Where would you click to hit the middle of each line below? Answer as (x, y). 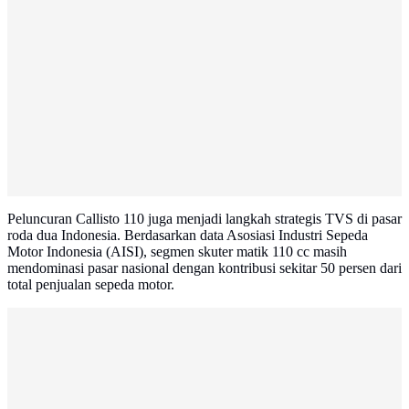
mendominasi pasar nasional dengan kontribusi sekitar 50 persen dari (204, 268)
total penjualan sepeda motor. (91, 285)
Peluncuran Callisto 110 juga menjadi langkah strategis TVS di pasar (204, 219)
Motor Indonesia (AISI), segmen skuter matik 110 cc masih (177, 252)
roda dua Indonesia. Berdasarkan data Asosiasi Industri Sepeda (188, 236)
